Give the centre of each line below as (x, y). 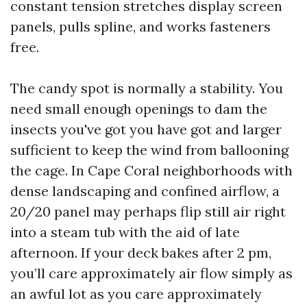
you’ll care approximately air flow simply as (151, 273)
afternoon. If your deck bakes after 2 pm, (141, 253)
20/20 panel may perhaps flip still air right (148, 211)
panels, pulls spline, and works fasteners (140, 26)
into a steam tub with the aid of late (125, 232)
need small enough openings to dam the (139, 109)
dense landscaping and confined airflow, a (145, 191)
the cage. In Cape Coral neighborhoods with (151, 170)
